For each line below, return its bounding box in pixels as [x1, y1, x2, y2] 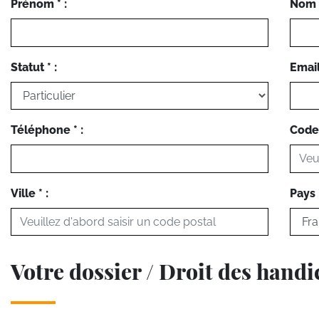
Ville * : [11, 186, 48, 200]
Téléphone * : [11, 123, 83, 137]
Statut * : [11, 60, 57, 74]
